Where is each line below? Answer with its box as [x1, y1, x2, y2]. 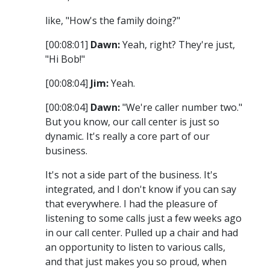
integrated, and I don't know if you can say [45, 183, 236, 196]
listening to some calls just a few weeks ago [45, 212, 242, 225]
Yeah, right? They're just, [120, 38, 235, 52]
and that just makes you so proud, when [45, 255, 227, 269]
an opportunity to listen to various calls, [45, 240, 225, 254]
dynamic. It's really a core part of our [45, 130, 210, 143]
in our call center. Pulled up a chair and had [45, 226, 238, 240]
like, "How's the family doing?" [45, 14, 180, 28]
